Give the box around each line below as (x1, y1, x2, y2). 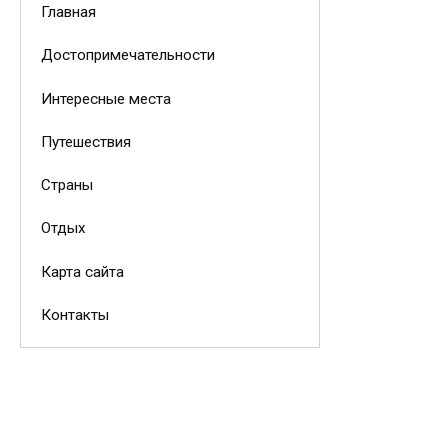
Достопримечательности (40, 46, 215, 65)
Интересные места (40, 89, 171, 108)
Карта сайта (40, 262, 124, 281)
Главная (40, 3, 96, 22)
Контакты (40, 305, 109, 324)
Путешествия (40, 132, 131, 151)
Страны (40, 176, 93, 195)
